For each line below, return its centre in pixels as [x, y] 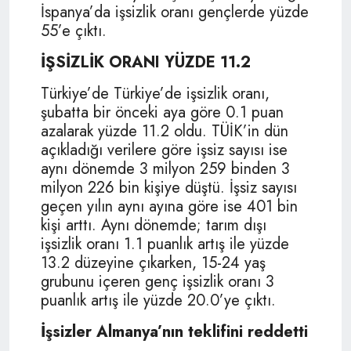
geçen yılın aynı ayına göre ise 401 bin [169, 206]
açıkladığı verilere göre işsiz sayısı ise [164, 150]
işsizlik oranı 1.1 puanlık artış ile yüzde [165, 244]
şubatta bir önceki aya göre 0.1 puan [162, 112]
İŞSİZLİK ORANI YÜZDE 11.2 [146, 62]
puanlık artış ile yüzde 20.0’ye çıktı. [158, 300]
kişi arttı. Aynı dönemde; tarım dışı [154, 225]
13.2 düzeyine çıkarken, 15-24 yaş [153, 262]
